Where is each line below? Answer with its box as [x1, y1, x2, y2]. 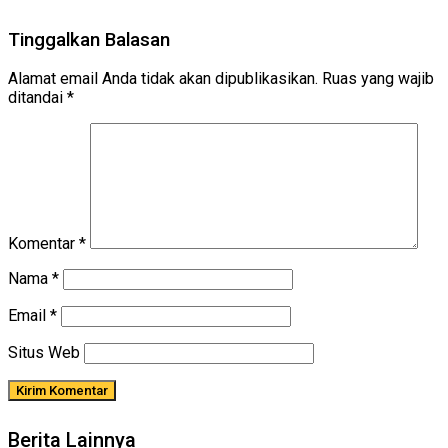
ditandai [8, 88, 67, 108]
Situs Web [8, 343, 80, 363]
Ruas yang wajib [322, 69, 434, 89]
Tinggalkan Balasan [8, 28, 170, 51]
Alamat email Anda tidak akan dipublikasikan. [8, 69, 318, 89]
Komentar [8, 234, 79, 254]
